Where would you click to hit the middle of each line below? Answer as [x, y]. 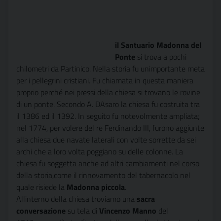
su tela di [83, 211]
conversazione [42, 211]
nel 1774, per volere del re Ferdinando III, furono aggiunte [110, 128]
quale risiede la [40, 187]
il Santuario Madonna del [158, 45]
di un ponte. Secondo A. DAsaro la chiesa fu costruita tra [108, 104]
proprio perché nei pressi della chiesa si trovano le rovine [108, 92]
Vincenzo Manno [128, 211]
